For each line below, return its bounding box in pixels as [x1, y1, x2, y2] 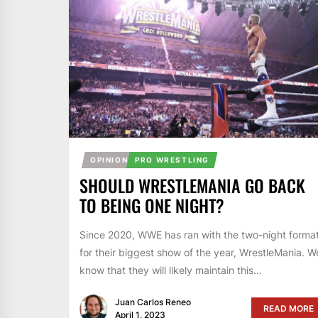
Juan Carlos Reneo [115, 296, 191, 307]
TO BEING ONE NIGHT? [79, 192, 224, 219]
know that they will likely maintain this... [79, 264, 262, 277]
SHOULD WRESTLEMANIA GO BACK [79, 172, 305, 199]
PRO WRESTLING [135, 155, 210, 165]
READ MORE [263, 302, 314, 314]
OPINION [90, 155, 128, 165]
